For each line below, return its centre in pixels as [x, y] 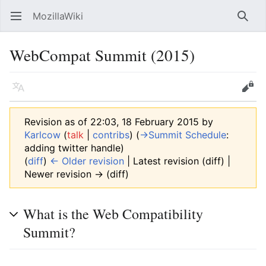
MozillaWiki [58, 16]
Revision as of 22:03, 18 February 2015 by [119, 122]
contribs [111, 135]
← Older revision [87, 161]
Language [22, 93]
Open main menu [22, 22]
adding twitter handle [72, 148]
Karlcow [42, 135]
